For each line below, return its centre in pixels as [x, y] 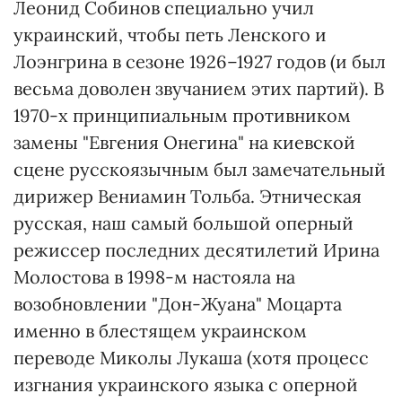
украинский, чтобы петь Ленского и [170, 35]
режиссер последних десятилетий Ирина [197, 250]
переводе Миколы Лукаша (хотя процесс [191, 358]
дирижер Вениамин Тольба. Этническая [188, 196]
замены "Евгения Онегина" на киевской [184, 142]
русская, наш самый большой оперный [184, 223]
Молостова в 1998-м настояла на [154, 277]
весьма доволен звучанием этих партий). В [199, 88]
